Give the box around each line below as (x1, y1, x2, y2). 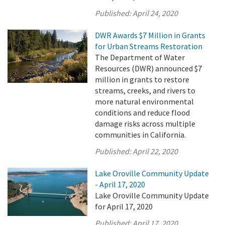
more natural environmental (95, 96, 194, 106)
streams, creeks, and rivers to (95, 85, 196, 95)
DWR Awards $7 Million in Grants (95, 30, 206, 40)
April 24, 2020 (133, 8, 178, 18)
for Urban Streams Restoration (95, 41, 203, 51)
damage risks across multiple (95, 119, 196, 129)
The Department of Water (95, 52, 185, 62)
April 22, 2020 (133, 146, 178, 156)
